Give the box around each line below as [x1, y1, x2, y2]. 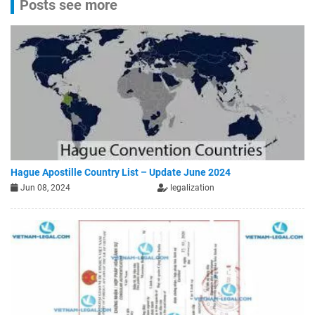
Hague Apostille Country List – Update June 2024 [11, 166, 231, 178]
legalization [168, 182, 214, 193]
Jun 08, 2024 [18, 182, 70, 193]
